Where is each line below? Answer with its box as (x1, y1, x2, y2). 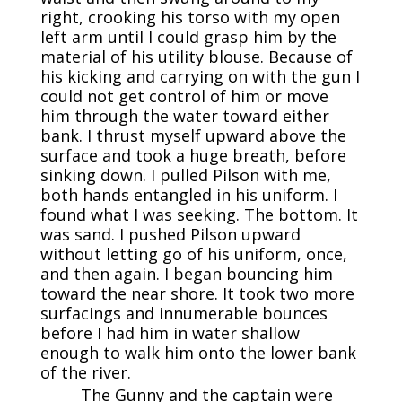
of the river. (39, 362, 131, 384)
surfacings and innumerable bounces (39, 302, 328, 325)
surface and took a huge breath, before (39, 144, 346, 167)
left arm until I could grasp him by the (39, 26, 336, 48)
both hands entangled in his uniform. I (39, 184, 337, 206)
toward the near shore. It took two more (39, 283, 354, 305)
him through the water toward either (39, 105, 329, 127)
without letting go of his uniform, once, (39, 243, 347, 266)
